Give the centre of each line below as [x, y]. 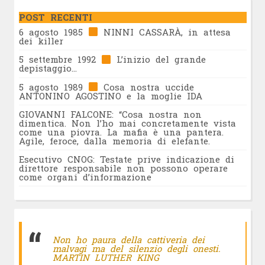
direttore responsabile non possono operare [123, 168]
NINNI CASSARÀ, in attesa [164, 32]
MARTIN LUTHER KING [106, 257]
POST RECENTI [55, 17]
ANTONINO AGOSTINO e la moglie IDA [110, 96]
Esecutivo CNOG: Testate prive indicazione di [126, 159]
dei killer [41, 41]
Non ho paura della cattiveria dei [129, 239]
